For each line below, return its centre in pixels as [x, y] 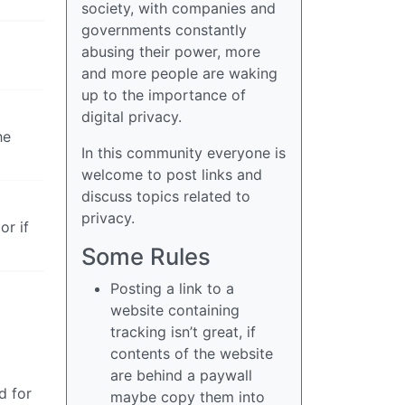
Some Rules [146, 256]
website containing [175, 310]
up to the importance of [164, 95]
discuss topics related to [166, 196]
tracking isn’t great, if [183, 332]
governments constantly [164, 30]
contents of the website [192, 353]
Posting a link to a [172, 288]
